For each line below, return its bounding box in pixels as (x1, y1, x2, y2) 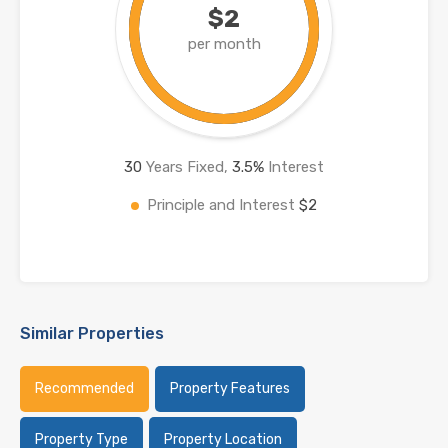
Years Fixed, (142, 157, 232, 176)
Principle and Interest (147, 195, 299, 214)
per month (187, 34, 261, 53)
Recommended (35, 379, 134, 397)
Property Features (170, 379, 290, 397)
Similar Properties (20, 323, 164, 343)
